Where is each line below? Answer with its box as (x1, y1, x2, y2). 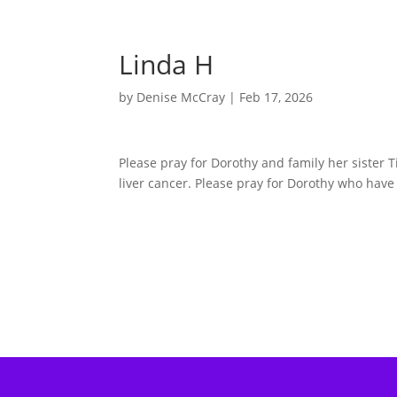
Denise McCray (136, 89, 226, 105)
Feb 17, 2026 (239, 89, 314, 105)
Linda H (119, 46, 214, 82)
